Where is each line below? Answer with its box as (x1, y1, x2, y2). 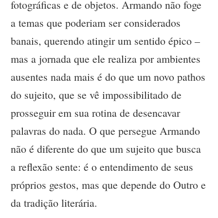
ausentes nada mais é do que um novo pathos (11, 70, 206, 84)
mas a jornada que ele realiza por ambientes (11, 52, 201, 66)
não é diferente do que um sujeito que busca (11, 142, 201, 156)
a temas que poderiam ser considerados (11, 16, 181, 30)
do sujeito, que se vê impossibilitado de (11, 88, 182, 102)
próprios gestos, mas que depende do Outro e (11, 178, 206, 192)
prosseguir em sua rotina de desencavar (11, 106, 181, 120)
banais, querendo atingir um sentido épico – (11, 34, 200, 48)
